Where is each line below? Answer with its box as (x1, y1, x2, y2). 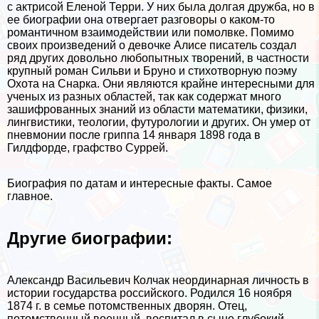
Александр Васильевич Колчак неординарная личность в (7, 273, 309, 286)
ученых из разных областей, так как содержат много (7, 90, 281, 103)
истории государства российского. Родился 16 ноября (7, 286, 292, 299)
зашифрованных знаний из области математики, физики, (7, 103, 308, 115)
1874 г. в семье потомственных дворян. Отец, (7, 299, 247, 312)
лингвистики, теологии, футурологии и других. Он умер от (7, 116, 310, 128)
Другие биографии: (7, 228, 172, 248)
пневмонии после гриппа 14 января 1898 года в (7, 129, 261, 141)
